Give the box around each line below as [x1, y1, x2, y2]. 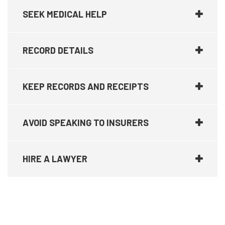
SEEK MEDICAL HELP [23, 8, 107, 20]
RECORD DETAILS [23, 44, 93, 56]
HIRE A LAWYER [23, 153, 87, 164]
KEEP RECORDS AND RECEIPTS [23, 80, 149, 92]
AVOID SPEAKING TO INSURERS [23, 117, 149, 128]
